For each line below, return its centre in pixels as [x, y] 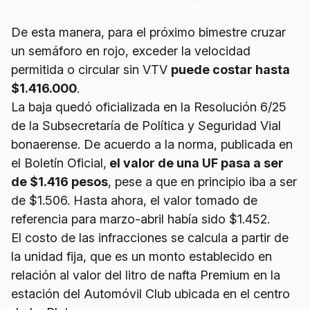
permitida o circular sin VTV [91, 70]
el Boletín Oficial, [59, 163]
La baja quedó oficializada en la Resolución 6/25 [149, 107]
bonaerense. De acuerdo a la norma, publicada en [152, 145]
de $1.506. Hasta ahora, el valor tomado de [134, 201]
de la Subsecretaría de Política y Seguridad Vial [146, 126]
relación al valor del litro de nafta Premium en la [146, 275]
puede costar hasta [230, 70]
